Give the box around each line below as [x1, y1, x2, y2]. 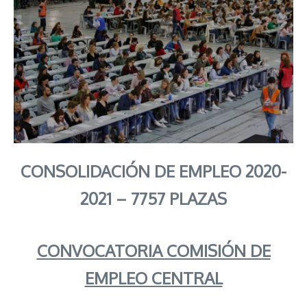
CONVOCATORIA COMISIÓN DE [36, 240, 271, 261]
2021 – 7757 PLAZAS [80, 188, 227, 209]
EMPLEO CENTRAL [84, 267, 223, 288]
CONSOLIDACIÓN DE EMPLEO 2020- [21, 160, 286, 182]
